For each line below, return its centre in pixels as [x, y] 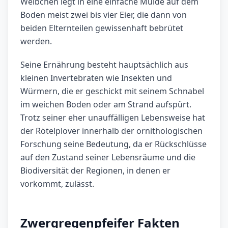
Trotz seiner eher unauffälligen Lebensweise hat [113, 118]
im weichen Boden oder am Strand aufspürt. [106, 105]
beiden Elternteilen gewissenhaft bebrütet [102, 28]
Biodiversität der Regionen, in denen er [95, 171]
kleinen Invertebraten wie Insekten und [96, 78]
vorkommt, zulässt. [57, 184]
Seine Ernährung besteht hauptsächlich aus [104, 65]
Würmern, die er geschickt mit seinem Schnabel [112, 91]
